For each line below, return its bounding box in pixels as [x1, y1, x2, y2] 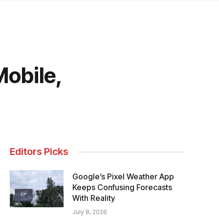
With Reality [72, 193, 115, 203]
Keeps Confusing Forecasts [72, 182, 172, 192]
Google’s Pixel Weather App [72, 172, 174, 181]
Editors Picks [10, 146, 68, 157]
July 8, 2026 [72, 208, 107, 216]
